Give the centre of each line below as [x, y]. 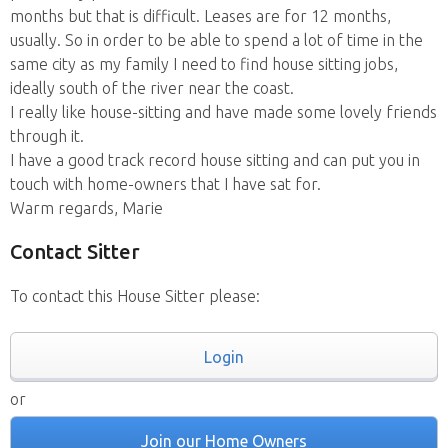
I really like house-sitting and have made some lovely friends [223, 112]
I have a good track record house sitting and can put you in [215, 160]
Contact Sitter [75, 251]
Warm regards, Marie [86, 208]
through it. [47, 136]
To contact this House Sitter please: [135, 296]
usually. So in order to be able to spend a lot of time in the [216, 40]
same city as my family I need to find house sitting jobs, [204, 64]
